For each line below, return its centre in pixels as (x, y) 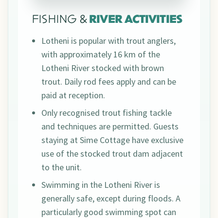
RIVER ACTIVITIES (136, 20)
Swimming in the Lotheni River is (101, 185)
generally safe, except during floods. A (111, 199)
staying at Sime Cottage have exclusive (112, 140)
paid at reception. (73, 95)
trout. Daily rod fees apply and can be (109, 82)
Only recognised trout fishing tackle (107, 113)
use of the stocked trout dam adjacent (112, 154)
